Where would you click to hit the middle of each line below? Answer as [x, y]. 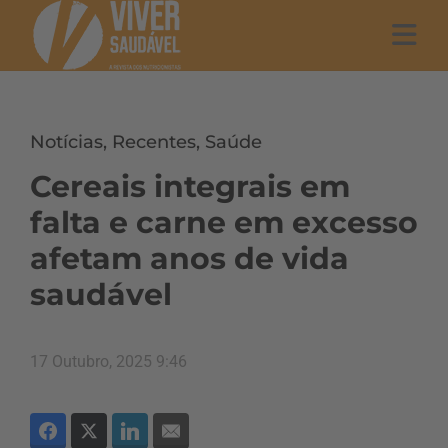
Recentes [154, 142]
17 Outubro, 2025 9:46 [108, 361]
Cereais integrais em [190, 186]
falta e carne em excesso [224, 222]
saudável [101, 294]
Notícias [66, 142]
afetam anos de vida [189, 258]
